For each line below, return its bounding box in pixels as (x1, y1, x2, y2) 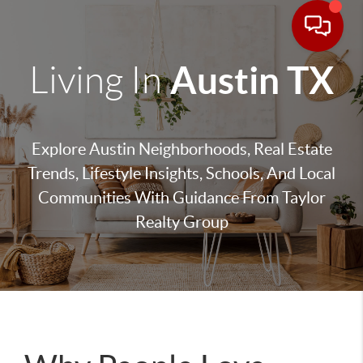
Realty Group (135, 213, 228, 231)
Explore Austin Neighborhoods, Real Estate (31, 140, 332, 158)
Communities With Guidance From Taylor (37, 189, 326, 207)
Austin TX (170, 59, 334, 101)
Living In (29, 60, 162, 100)
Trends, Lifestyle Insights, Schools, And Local (28, 164, 335, 182)
